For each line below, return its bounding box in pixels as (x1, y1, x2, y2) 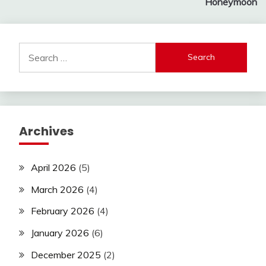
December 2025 (31, 249, 101, 261)
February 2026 (31, 205, 94, 217)
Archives (19, 122, 74, 140)
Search (18, 43, 48, 55)
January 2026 (31, 227, 89, 239)
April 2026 (31, 161, 76, 173)
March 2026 (31, 183, 84, 195)
